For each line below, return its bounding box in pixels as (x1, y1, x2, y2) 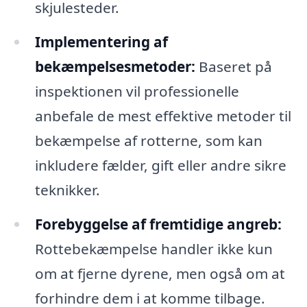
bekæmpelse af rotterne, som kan (34, 130, 262, 150)
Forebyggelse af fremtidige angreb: (34, 214, 282, 234)
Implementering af (34, 32, 168, 51)
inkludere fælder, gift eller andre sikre (34, 155, 286, 175)
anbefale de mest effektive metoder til (34, 106, 291, 125)
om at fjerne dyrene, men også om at (34, 263, 285, 283)
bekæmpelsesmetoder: (34, 56, 195, 76)
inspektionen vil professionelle (34, 81, 239, 101)
